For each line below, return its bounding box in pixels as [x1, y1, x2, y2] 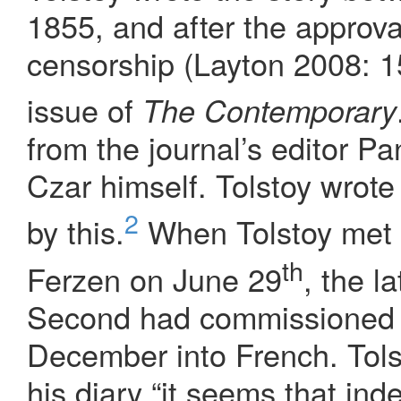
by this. [27, 209, 124, 254]
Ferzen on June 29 [27, 257, 282, 302]
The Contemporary [142, 89, 397, 132]
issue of [27, 88, 142, 132]
